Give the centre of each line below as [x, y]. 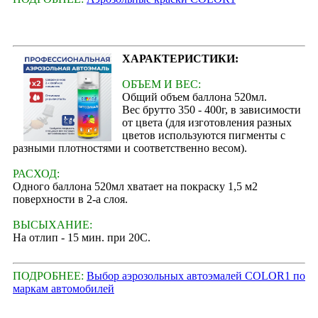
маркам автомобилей [64, 288]
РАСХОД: [36, 173]
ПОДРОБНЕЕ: [50, 275]
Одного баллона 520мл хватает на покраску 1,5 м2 [135, 186]
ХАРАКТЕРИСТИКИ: [180, 58]
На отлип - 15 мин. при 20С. [82, 237]
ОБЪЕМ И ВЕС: [161, 84]
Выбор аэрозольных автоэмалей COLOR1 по [196, 275]
